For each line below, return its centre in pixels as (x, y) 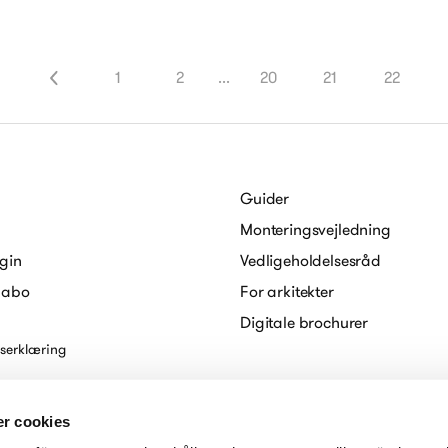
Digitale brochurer (304, 322)
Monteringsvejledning (315, 229)
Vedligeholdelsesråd (310, 260)
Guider (265, 198)
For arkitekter (287, 291)
